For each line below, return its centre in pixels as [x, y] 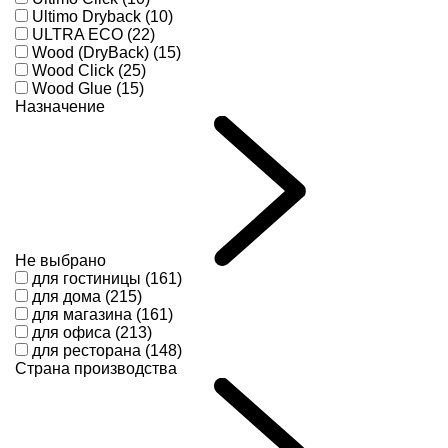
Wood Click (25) [89, 70]
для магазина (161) [102, 314]
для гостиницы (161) [107, 278]
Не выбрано [60, 260]
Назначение [60, 106]
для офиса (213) [92, 332]
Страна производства [96, 368]
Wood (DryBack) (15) [106, 52]
